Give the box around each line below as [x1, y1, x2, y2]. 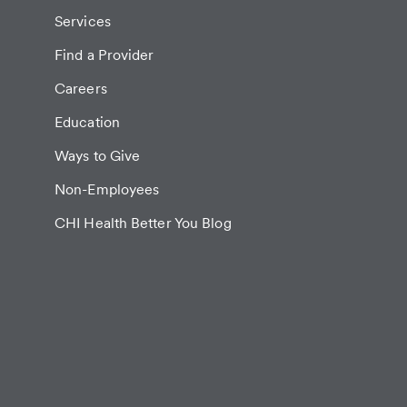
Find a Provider [55, 46, 154, 65]
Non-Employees [55, 181, 160, 199]
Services [55, 13, 111, 31]
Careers [55, 80, 107, 98]
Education [55, 114, 120, 132]
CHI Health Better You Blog [55, 214, 232, 233]
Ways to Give [55, 147, 141, 165]
